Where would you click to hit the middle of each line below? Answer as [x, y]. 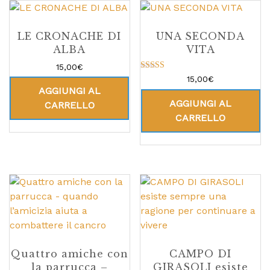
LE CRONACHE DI [70, 36]
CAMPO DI [201, 253]
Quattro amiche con [69, 253]
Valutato [163, 77]
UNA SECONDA [201, 36]
